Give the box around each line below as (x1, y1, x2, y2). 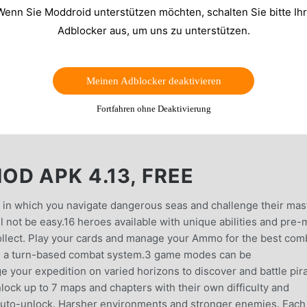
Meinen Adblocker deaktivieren (86, 75, 221, 86)
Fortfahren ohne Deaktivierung (96, 103, 211, 114)
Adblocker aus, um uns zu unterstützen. (57, 23, 250, 37)
